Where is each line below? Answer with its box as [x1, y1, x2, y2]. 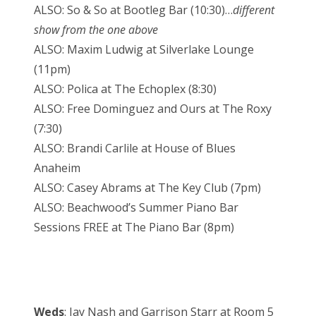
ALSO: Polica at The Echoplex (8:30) [34, 80, 217, 97]
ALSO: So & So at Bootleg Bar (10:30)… [34, 1, 233, 18]
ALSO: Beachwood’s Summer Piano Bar [34, 199, 238, 215]
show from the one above [34, 21, 158, 37]
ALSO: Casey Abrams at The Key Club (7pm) [34, 179, 261, 195]
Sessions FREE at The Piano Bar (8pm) [34, 219, 234, 235]
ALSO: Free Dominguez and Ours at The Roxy [34, 100, 272, 116]
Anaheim [34, 159, 80, 176]
